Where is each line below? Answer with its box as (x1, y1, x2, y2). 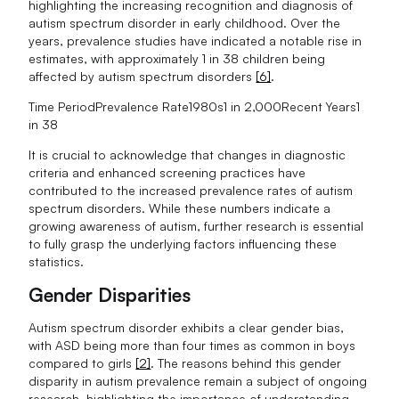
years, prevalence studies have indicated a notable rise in (28, 32, 362, 48)
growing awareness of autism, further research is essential (28, 217, 364, 233)
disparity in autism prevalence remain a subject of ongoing (28, 373, 368, 389)
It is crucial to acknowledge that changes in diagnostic (28, 146, 346, 162)
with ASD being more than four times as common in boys (28, 338, 356, 354)
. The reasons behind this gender (151, 355, 342, 371)
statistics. (28, 253, 85, 269)
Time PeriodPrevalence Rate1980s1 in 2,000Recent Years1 (28, 98, 361, 114)
